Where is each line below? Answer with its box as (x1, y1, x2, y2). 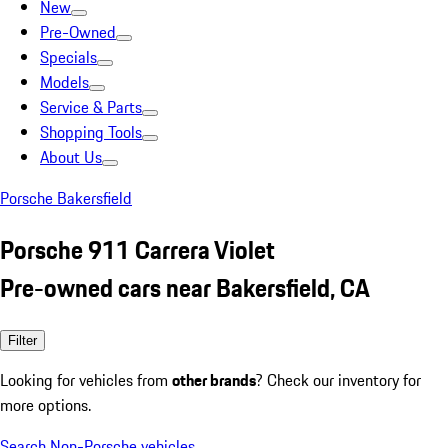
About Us (40, 145, 102, 169)
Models (40, 70, 89, 94)
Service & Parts (40, 95, 142, 119)
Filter (8, 332, 37, 348)
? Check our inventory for (256, 367, 421, 392)
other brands (172, 367, 256, 392)
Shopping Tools (40, 120, 142, 144)
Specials (40, 45, 97, 69)
